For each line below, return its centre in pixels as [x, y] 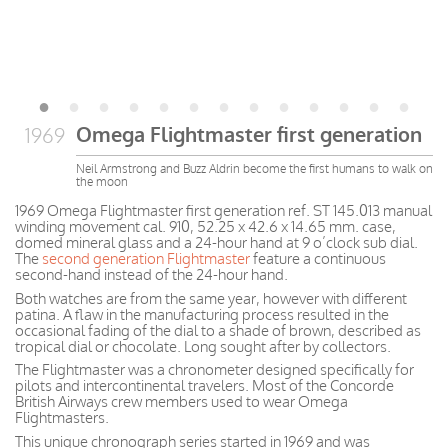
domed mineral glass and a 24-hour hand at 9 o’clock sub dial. [216, 242]
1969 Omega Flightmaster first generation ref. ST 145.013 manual [223, 210]
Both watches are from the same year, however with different [211, 298]
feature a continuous [318, 258]
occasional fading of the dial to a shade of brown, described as [218, 330]
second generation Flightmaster [146, 258]
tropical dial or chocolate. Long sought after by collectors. [203, 346]
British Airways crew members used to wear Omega [181, 401]
